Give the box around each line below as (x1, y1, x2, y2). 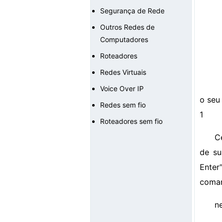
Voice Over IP (100, 84, 144, 93)
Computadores (100, 35, 148, 44)
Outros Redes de (100, 23, 155, 31)
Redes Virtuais (100, 68, 146, 76)
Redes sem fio (100, 101, 146, 109)
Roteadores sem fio (100, 117, 163, 125)
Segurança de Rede (100, 6, 165, 15)
